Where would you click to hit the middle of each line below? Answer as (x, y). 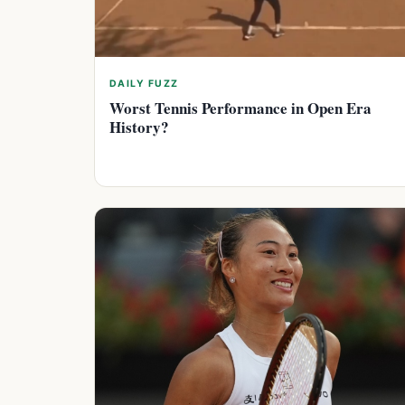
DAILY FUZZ (144, 84)
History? (139, 127)
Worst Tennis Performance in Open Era (240, 108)
